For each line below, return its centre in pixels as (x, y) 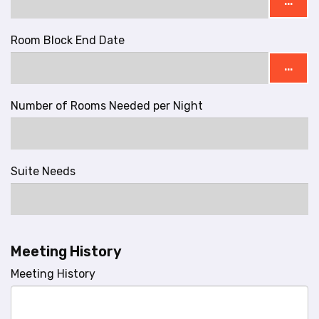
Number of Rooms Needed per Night (107, 105)
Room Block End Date (68, 40)
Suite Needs (43, 171)
